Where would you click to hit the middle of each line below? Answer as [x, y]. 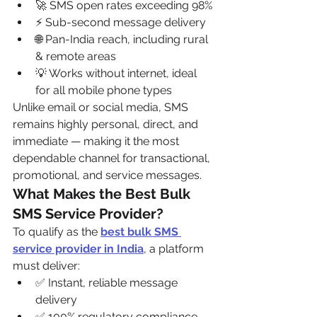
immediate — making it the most [97, 141]
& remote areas [76, 56]
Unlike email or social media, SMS [102, 107]
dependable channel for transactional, [113, 158]
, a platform [175, 249]
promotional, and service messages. [107, 175]
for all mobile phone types [104, 90]
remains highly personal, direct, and [107, 124]
